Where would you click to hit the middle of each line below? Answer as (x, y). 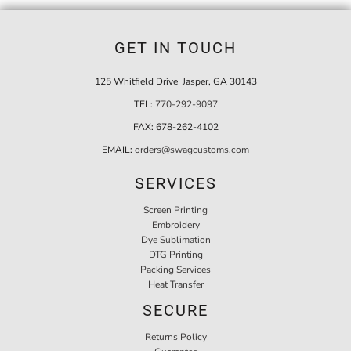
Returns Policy (175, 337)
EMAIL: (118, 149)
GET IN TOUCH (175, 47)
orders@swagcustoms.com (192, 149)
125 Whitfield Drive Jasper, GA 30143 (175, 81)
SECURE (175, 310)
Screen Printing (175, 210)
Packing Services (175, 269)
